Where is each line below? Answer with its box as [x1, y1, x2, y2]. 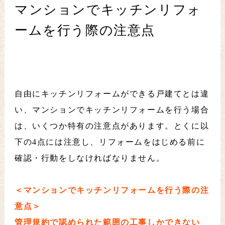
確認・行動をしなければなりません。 [14, 154, 165, 163]
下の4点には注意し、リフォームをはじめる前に [14, 138, 205, 147]
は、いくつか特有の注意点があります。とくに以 [14, 122, 209, 131]
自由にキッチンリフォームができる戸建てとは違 [14, 89, 209, 98]
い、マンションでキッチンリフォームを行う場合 [14, 105, 209, 115]
